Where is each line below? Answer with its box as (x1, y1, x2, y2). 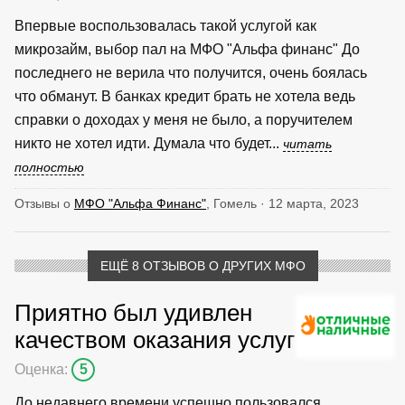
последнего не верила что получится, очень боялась (14, 64, 367, 80)
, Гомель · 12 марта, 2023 (206, 195, 359, 211)
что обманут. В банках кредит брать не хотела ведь (14, 88, 355, 104)
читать (283, 136, 332, 151)
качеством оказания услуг (14, 326, 295, 353)
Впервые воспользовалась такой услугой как (14, 17, 316, 33)
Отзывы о (14, 195, 74, 211)
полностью (14, 159, 84, 174)
